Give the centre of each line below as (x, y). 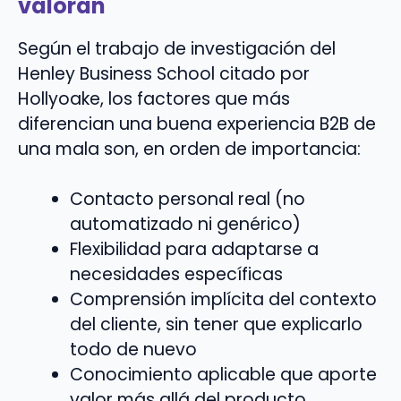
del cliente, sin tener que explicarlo (216, 325)
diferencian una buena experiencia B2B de (197, 124)
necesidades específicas (176, 275)
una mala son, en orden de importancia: (189, 149)
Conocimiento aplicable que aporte (223, 375)
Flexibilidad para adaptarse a (194, 250)
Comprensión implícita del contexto (223, 300)
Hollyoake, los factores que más (154, 98)
